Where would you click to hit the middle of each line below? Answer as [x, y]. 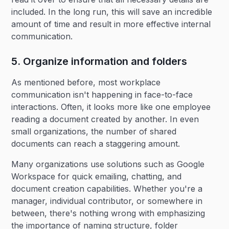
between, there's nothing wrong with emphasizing [108, 213]
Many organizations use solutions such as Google [108, 164]
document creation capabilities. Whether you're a [107, 189]
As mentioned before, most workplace [86, 82]
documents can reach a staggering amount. [96, 144]
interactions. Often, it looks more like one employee [111, 107]
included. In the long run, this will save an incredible [112, 12]
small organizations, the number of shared [94, 131]
